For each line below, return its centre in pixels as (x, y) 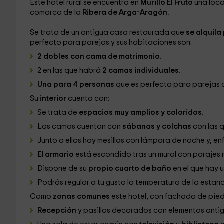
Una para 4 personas (76, 85)
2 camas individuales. (142, 71)
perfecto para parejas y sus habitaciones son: (111, 43)
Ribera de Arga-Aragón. (126, 13)
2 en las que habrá (70, 71)
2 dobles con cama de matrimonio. (100, 57)
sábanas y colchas (156, 127)
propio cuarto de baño (130, 169)
